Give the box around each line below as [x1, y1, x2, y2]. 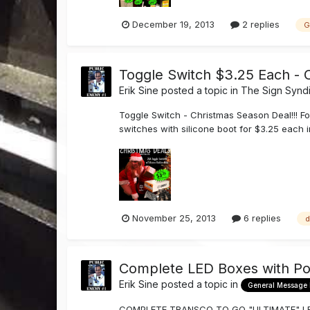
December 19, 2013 [132, 19, 215, 30]
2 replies [239, 19, 280, 30]
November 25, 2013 [132, 212, 217, 224]
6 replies [241, 212, 282, 224]
